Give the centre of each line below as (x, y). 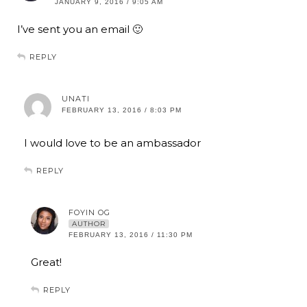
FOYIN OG (89, 213)
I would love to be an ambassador (112, 143)
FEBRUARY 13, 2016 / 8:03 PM (122, 110)
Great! (46, 262)
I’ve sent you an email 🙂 (80, 29)
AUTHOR (89, 224)
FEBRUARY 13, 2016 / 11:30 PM (131, 235)
